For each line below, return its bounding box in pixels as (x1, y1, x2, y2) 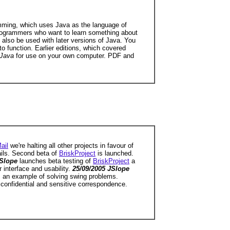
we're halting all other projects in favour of (8, 142, 133, 149)
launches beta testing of (20, 157, 93, 165)
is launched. (95, 149, 133, 157)
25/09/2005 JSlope (72, 165, 129, 172)
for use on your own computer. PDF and (16, 51, 134, 60)
